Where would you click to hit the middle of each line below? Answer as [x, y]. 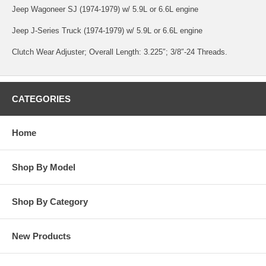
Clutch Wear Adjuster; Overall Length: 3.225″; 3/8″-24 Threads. [120, 52]
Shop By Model [44, 167]
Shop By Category [50, 201]
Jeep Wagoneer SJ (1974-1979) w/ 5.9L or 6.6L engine [105, 9]
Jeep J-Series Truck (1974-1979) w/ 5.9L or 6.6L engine [107, 30]
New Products [41, 236]
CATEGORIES [41, 99]
